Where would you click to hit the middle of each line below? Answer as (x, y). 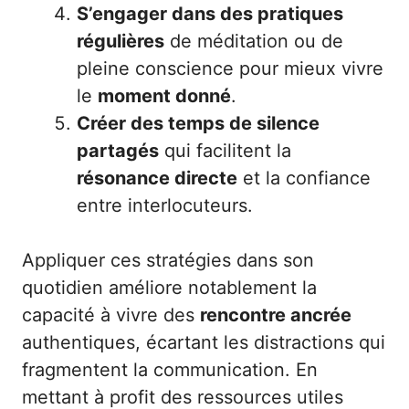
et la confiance (304, 178)
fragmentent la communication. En (170, 369)
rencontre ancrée (276, 315)
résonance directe (157, 178)
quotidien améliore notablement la (169, 287)
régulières (121, 41)
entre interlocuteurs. (165, 205)
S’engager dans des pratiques (210, 13)
